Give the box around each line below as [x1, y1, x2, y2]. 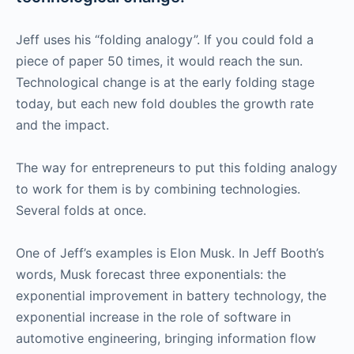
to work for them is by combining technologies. [16, 180, 300, 197]
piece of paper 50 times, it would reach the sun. [16, 52, 303, 69]
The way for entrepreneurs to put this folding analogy [16, 159, 337, 175]
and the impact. [16, 116, 109, 133]
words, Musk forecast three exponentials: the [16, 265, 286, 282]
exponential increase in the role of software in [16, 308, 291, 325]
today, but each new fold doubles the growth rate [16, 95, 314, 111]
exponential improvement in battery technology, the [16, 287, 326, 303]
